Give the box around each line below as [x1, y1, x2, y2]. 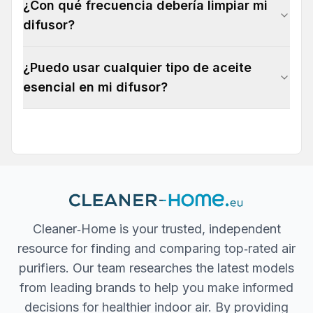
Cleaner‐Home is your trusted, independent [32, 221, 281, 237]
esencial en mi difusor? [23, 80, 168, 95]
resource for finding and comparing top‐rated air [17, 241, 296, 256]
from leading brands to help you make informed [20, 280, 293, 296]
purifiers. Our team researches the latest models [19, 261, 294, 276]
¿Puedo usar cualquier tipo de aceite [23, 60, 252, 75]
